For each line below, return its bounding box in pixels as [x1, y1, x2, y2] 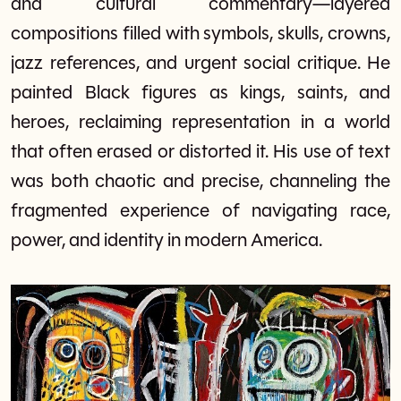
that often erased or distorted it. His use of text [11, 142, 390, 162]
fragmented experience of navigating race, [11, 201, 390, 221]
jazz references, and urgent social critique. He [11, 54, 390, 73]
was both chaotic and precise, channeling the [11, 172, 390, 192]
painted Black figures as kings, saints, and [11, 83, 390, 103]
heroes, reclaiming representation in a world [11, 113, 390, 132]
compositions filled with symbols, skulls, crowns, [11, 24, 390, 44]
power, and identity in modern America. [11, 231, 322, 251]
